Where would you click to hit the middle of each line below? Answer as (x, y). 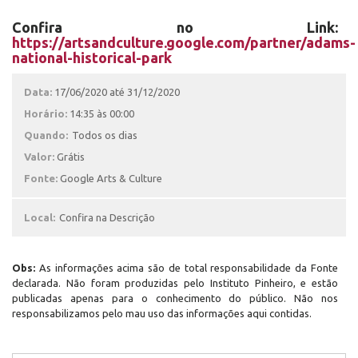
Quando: (46, 135)
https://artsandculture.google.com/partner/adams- (184, 42)
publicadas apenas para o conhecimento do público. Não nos (175, 298)
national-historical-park (92, 58)
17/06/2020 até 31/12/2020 (117, 92)
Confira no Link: (175, 27)
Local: (40, 217)
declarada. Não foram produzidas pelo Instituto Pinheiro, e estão (175, 283)
